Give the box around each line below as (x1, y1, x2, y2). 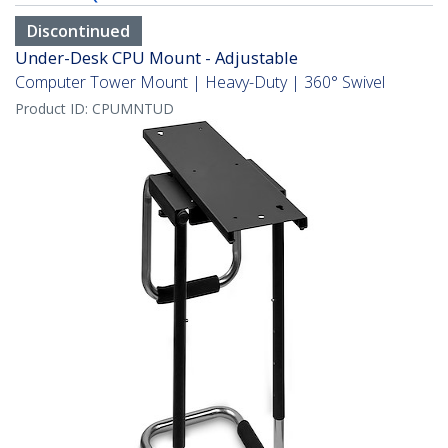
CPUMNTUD (92, 99, 174, 119)
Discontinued (27, 20, 130, 43)
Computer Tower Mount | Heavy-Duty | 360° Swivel (15, 71, 385, 94)
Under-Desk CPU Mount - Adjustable (15, 46, 298, 70)
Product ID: (15, 99, 92, 119)
